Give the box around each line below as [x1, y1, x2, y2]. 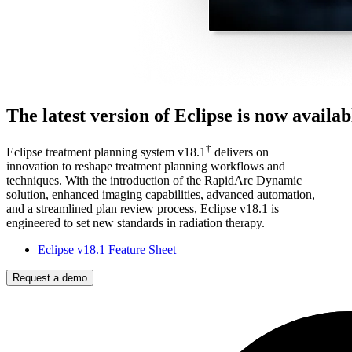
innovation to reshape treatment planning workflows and [6, 159, 285, 173]
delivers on [211, 145, 269, 159]
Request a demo [13, 271, 87, 284]
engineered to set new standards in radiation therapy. [6, 215, 265, 229]
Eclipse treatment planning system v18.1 [6, 145, 206, 159]
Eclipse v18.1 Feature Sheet [38, 242, 176, 256]
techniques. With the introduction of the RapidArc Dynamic [6, 173, 302, 187]
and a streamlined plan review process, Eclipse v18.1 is [6, 201, 279, 215]
